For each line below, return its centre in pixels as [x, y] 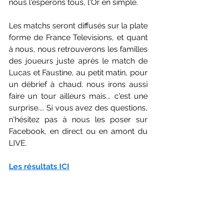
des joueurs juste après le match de [78, 61]
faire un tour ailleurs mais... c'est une [78, 96]
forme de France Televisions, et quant [78, 37]
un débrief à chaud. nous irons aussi [78, 84]
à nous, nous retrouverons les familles [78, 49]
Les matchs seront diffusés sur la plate [78, 25]
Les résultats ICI [39, 166]
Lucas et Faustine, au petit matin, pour [78, 72]
